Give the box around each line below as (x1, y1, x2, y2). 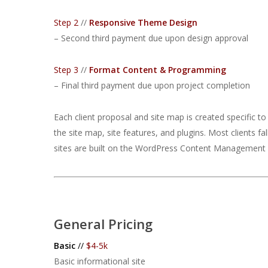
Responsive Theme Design (89, 17, 197, 28)
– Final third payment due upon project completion (54, 80, 250, 91)
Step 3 (54, 64, 78, 75)
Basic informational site (54, 255, 145, 267)
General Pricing (54, 215, 153, 233)
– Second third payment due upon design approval (54, 32, 248, 44)
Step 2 (54, 17, 78, 28)
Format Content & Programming (89, 64, 226, 75)
